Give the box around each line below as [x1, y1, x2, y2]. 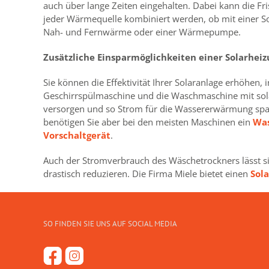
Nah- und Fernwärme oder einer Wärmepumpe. [43, 26, 241, 38]
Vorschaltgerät [43, 129, 110, 142]
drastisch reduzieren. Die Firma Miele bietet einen [43, 168, 250, 180]
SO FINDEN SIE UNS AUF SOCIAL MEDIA [43, 219, 177, 229]
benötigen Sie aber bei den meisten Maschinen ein [43, 116, 253, 128]
